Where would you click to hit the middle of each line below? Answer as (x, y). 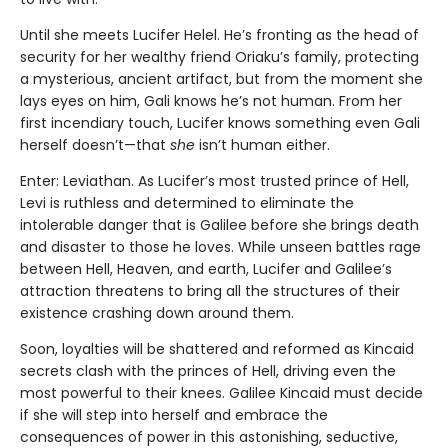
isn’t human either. (264, 144)
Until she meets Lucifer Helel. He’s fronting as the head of (219, 34)
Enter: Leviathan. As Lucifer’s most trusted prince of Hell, (214, 180)
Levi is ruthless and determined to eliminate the (187, 202)
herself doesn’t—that (95, 144)
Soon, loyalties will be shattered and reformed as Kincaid (217, 348)
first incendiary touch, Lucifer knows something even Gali (220, 122)
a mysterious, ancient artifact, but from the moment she (221, 78)
